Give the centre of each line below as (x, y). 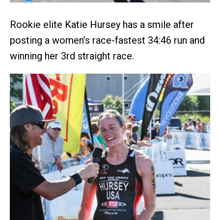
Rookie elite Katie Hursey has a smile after (102, 24)
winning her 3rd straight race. (72, 56)
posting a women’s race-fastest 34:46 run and (107, 40)
